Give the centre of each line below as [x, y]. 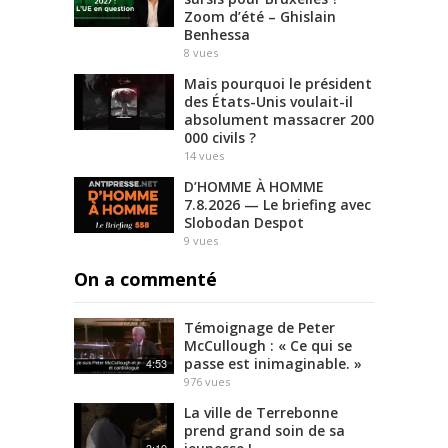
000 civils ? [220, 137]
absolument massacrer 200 [279, 119]
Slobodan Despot [244, 222]
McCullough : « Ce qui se [268, 345]
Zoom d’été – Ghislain [260, 16]
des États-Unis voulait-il [268, 101]
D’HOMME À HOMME [254, 186]
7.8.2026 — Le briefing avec [277, 204]
